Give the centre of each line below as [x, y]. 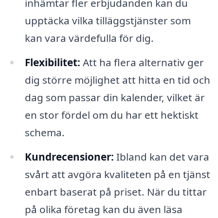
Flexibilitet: [52, 62]
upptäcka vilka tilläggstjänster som [108, 20]
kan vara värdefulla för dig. [89, 38]
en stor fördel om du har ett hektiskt [111, 115]
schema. [45, 132]
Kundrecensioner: [69, 156]
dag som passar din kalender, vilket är [115, 97]
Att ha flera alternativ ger [142, 62]
